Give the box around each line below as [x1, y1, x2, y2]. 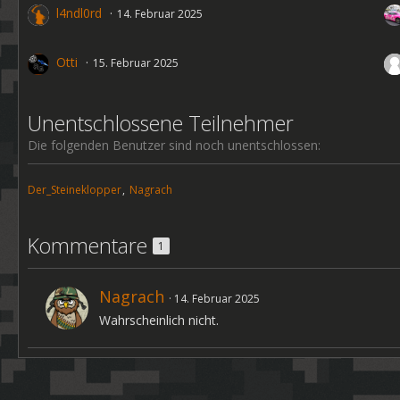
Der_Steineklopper [28, 182, 121, 197]
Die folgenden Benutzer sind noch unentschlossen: [28, 137, 321, 154]
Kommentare [28, 231, 153, 260]
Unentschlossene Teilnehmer [28, 109, 294, 137]
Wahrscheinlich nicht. [99, 312, 219, 329]
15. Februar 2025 [93, 55, 179, 71]
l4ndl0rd [56, 4, 102, 21]
